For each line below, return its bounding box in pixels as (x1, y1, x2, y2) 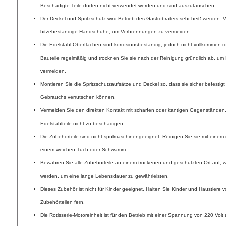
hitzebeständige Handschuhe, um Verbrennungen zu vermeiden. (40, 29, 191, 35)
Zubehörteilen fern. (40, 199, 85, 205)
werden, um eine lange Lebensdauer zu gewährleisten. (40, 173, 169, 179)
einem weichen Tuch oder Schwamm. (40, 147, 127, 153)
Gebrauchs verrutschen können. (40, 94, 116, 100)
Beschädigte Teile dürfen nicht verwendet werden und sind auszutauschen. (40, 3, 216, 9)
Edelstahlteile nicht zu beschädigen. (40, 121, 125, 127)
